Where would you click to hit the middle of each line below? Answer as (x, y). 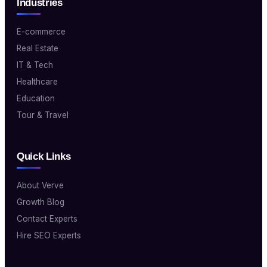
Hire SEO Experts (49, 236)
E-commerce (41, 32)
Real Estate (38, 49)
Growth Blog (41, 202)
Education (36, 99)
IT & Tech (35, 65)
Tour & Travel (43, 115)
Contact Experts (47, 219)
